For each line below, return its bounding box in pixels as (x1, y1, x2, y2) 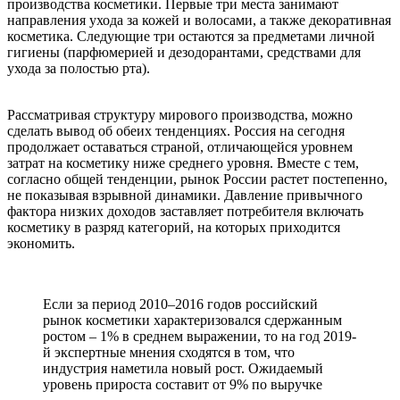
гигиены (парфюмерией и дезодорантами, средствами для (7, 45, 361, 60)
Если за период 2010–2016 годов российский (43, 296, 318, 312)
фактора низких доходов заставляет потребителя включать (7, 204, 363, 219)
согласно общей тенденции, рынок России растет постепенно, (7, 171, 387, 187)
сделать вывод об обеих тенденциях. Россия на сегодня (7, 123, 345, 138)
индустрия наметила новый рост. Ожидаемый (43, 361, 323, 376)
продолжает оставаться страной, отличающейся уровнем (7, 139, 353, 154)
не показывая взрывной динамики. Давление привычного (7, 187, 362, 203)
